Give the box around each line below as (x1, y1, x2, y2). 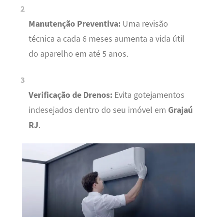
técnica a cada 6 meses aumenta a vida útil (28, 33, 185, 45)
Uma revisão (120, 18, 168, 30)
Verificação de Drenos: (28, 89, 112, 100)
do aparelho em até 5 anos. (28, 48, 128, 60)
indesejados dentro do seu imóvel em (28, 104, 168, 115)
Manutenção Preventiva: (28, 18, 121, 30)
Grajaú (168, 104, 193, 115)
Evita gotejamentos (112, 89, 185, 100)
